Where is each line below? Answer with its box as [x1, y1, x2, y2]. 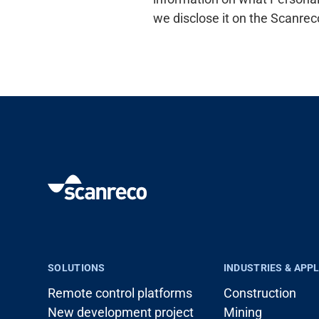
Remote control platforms [48, 286, 193, 300]
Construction [223, 286, 296, 300]
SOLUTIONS [48, 262, 105, 273]
